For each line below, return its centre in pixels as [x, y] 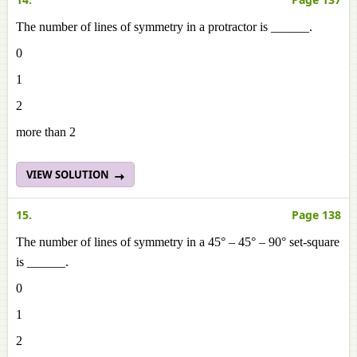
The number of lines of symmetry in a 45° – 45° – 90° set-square [178, 242]
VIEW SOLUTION [69, 175]
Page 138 [316, 215]
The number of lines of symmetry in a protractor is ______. [164, 27]
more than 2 [46, 132]
